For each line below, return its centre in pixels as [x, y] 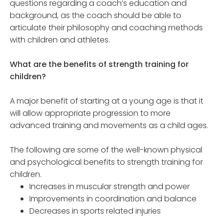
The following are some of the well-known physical [106, 150]
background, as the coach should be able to [96, 16]
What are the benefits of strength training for [99, 65]
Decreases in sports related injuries [95, 211]
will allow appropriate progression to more [90, 113]
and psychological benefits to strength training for [106, 162]
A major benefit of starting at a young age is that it [107, 101]
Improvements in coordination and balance [113, 199]
